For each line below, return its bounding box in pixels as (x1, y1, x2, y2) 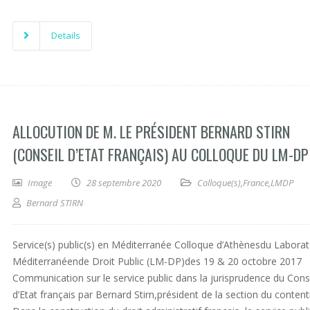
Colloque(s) (197, 176, 241, 189)
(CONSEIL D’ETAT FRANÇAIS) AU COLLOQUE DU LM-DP (12, 143, 309, 165)
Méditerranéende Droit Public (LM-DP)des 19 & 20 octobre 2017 (12, 255, 302, 268)
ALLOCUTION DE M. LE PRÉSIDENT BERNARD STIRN (12, 120, 290, 143)
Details (51, 29, 80, 42)
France (243, 176, 268, 189)
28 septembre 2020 (86, 176, 161, 189)
